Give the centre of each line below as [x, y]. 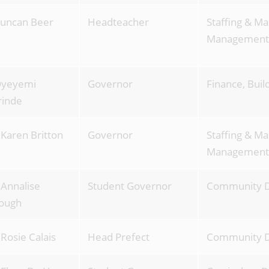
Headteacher [118, 22]
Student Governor [129, 186]
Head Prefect [118, 237]
